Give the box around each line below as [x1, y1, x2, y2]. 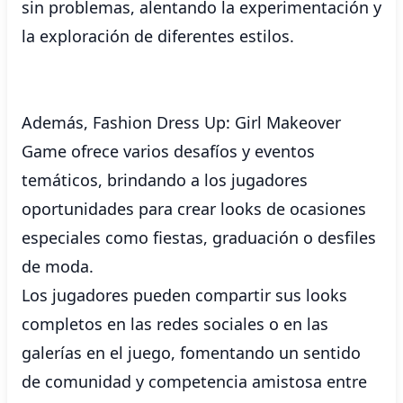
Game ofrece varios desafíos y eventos [22, 140, 315, 162]
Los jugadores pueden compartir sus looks [22, 284, 347, 306]
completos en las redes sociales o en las [22, 313, 328, 335]
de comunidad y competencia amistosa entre [22, 371, 367, 392]
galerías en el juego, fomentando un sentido [22, 342, 361, 363]
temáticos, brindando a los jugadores [22, 169, 308, 191]
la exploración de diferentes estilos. [22, 25, 294, 47]
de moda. [22, 255, 94, 277]
